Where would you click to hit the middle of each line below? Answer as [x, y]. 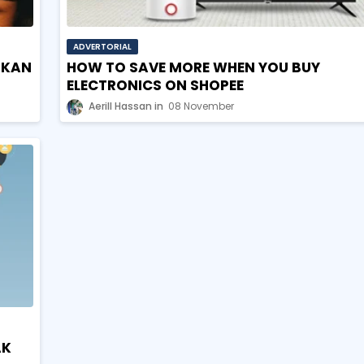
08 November [201, 106]
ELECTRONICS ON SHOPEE [155, 86]
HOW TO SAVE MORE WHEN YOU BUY [193, 68]
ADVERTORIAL [102, 47]
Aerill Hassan [120, 106]
